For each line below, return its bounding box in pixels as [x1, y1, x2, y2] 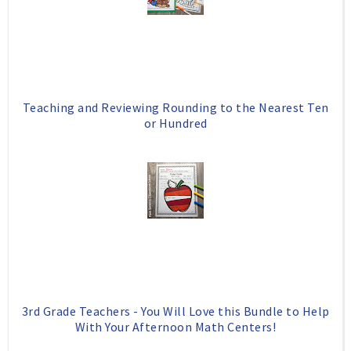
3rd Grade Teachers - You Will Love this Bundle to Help [21, 302, 330, 319]
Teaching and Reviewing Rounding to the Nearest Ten [22, 99, 329, 115]
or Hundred [143, 114, 208, 131]
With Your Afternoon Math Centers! [74, 318, 277, 335]
